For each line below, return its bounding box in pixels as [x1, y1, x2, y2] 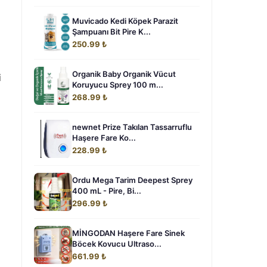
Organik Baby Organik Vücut [72, 69, 176, 79]
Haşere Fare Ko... [72, 133, 136, 142]
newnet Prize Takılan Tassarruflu [72, 122, 192, 132]
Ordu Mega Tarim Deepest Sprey [72, 175, 193, 185]
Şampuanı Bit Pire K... [72, 27, 151, 36]
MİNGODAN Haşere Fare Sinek [72, 228, 185, 238]
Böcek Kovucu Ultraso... [72, 239, 162, 249]
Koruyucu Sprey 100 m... [72, 80, 163, 89]
